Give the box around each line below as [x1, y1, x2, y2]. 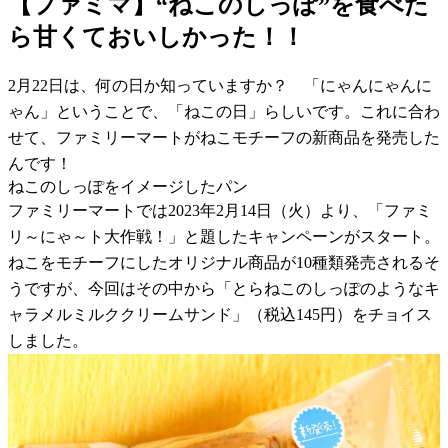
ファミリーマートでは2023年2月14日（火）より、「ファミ [8, 201, 432, 219]
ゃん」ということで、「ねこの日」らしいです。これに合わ [8, 102, 440, 120]
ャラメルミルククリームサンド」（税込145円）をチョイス [8, 305, 432, 323]
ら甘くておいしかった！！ [8, 23, 305, 50]
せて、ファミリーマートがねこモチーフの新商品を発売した [8, 128, 440, 146]
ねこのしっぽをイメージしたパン [8, 177, 248, 195]
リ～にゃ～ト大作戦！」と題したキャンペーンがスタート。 [8, 227, 440, 245]
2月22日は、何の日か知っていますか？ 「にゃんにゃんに [8, 76, 432, 94]
